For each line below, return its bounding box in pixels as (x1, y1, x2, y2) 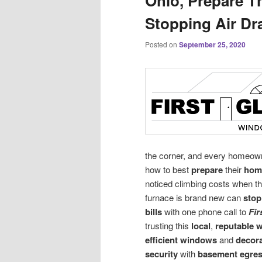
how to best (145, 163, 191, 176)
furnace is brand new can (145, 191, 243, 204)
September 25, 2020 (179, 39, 246, 50)
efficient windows (145, 233, 217, 247)
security (145, 247, 178, 261)
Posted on (145, 39, 179, 50)
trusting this (145, 219, 191, 232)
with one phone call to (162, 205, 249, 218)
